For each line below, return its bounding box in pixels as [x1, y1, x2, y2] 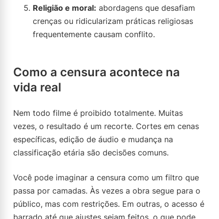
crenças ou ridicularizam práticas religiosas [33, 16, 193, 26]
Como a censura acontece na [13, 65, 180, 79]
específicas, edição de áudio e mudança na [13, 134, 173, 144]
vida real [13, 80, 61, 94]
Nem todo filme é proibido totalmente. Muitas [13, 108, 183, 118]
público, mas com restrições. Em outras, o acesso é [13, 199, 204, 209]
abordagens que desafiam [96, 3, 195, 13]
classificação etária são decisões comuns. [13, 148, 169, 157]
